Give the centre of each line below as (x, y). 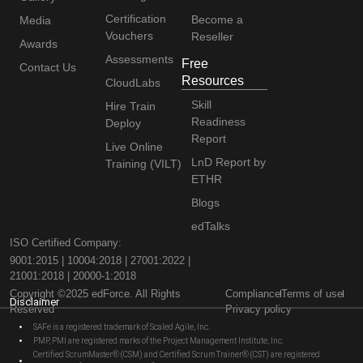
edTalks (211, 226)
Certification (136, 18)
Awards (38, 43)
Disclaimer (34, 301)
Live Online (134, 146)
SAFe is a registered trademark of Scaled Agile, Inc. (121, 327)
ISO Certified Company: (66, 242)
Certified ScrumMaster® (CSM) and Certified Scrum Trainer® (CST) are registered (176, 355)
